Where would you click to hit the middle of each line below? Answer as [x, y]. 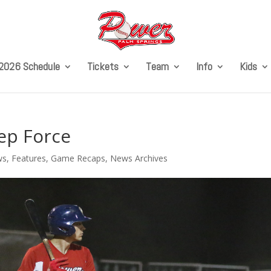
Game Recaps [78, 158]
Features [29, 158]
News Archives [139, 158]
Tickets [103, 66]
